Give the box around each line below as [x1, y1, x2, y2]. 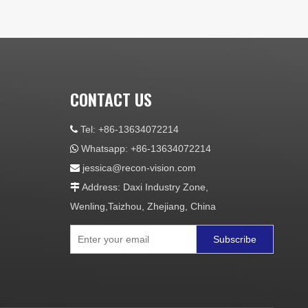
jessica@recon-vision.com [82, 162, 196, 174]
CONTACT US [69, 87, 152, 112]
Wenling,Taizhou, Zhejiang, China [69, 201, 216, 212]
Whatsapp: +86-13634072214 [78, 143, 211, 155]
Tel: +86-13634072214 [77, 124, 179, 135]
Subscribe [212, 234, 256, 245]
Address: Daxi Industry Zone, [79, 181, 208, 193]
